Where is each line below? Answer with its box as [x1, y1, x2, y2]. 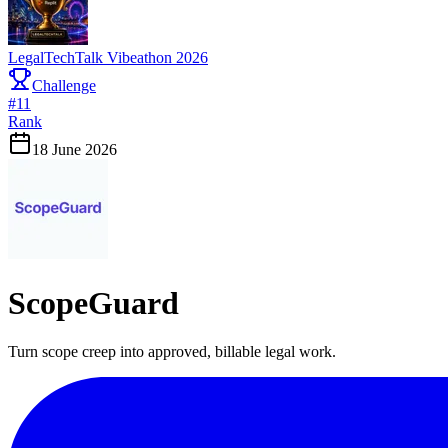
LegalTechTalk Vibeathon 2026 [8, 49, 208, 67]
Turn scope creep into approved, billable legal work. [8, 343, 336, 361]
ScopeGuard [8, 284, 179, 321]
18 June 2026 [32, 141, 117, 159]
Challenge [32, 77, 96, 95]
